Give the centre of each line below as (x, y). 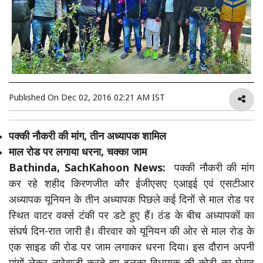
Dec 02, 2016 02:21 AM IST (113, 98)
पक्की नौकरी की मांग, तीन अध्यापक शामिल (87, 137)
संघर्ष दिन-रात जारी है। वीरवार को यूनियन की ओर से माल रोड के (131, 232)
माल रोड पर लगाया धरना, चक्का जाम (78, 153)
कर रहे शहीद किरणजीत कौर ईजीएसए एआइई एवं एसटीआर (131, 185)
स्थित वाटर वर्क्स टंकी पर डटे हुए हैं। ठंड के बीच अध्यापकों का (131, 216)
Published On (35, 98)
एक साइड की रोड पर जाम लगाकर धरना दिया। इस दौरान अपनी (131, 248)
